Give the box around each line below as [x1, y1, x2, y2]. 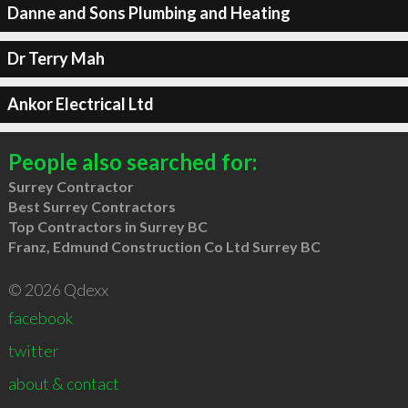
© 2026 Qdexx [7, 279, 108, 300]
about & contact [7, 372, 119, 393]
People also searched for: [7, 148, 257, 175]
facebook [7, 307, 73, 328]
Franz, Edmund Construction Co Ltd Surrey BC [7, 237, 321, 255]
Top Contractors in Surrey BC [7, 217, 208, 235]
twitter [7, 340, 59, 361]
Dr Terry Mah [6, 48, 105, 68]
